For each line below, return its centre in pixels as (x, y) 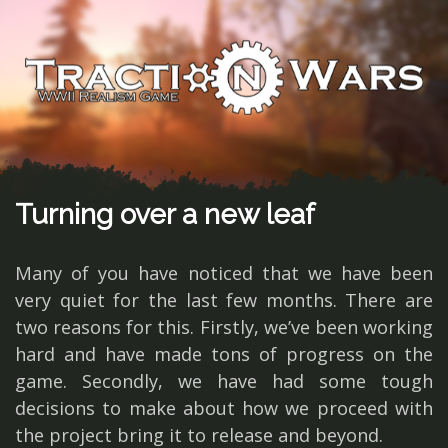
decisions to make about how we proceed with (224, 408)
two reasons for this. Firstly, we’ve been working (224, 327)
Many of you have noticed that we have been (224, 273)
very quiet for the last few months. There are (224, 300)
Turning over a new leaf (165, 214)
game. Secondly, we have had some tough (224, 381)
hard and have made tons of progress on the (224, 354)
